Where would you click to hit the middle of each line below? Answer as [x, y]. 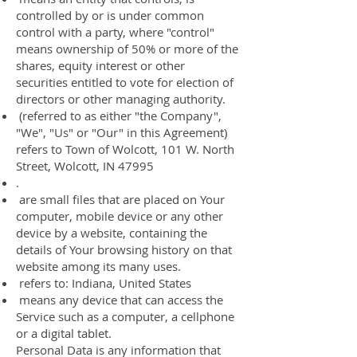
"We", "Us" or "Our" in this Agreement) [122, 132]
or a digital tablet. [64, 333]
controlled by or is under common [110, 15]
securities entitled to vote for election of [125, 82]
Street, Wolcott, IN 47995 [85, 166]
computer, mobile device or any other [120, 216]
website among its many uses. [98, 266]
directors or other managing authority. [121, 99]
